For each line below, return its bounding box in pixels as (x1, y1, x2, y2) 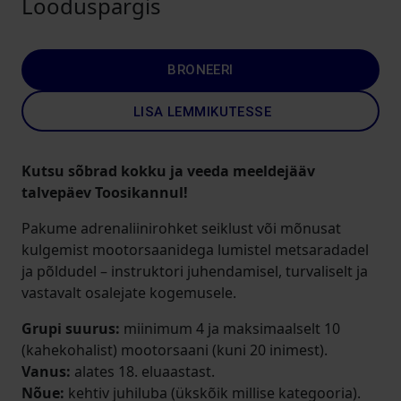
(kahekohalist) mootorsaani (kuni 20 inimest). (21, 340, 328, 360)
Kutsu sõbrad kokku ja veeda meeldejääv (21, 161, 315, 181)
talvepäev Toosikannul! (21, 183, 188, 202)
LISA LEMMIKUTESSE (132, 104, 272, 120)
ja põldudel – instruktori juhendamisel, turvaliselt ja (21, 261, 368, 281)
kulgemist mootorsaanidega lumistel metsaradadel (21, 240, 369, 260)
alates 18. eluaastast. (74, 362, 215, 381)
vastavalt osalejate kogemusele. (21, 283, 236, 303)
